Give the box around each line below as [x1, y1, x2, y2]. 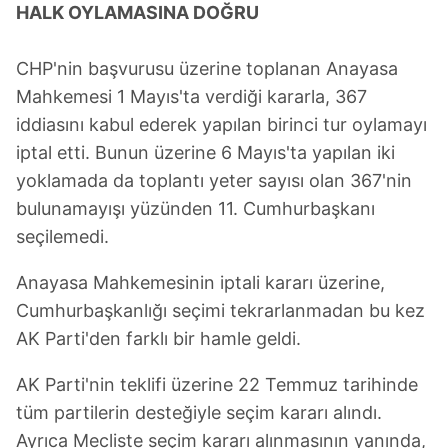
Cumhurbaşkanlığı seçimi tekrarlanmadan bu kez [16, 300, 425, 322]
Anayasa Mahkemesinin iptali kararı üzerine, [16, 272, 385, 294]
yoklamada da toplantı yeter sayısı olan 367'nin [16, 170, 412, 192]
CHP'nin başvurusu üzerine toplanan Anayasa [16, 58, 398, 80]
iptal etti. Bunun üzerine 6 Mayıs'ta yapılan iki [16, 142, 395, 164]
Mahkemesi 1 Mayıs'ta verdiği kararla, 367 [16, 86, 367, 108]
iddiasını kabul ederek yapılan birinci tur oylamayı [16, 114, 427, 136]
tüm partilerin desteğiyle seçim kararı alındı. [16, 402, 382, 424]
